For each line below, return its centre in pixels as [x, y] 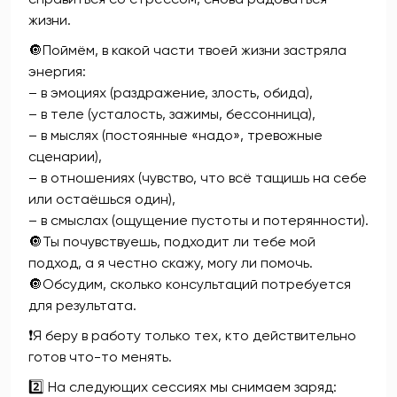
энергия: [57, 71]
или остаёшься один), [102, 199]
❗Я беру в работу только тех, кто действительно [192, 335]
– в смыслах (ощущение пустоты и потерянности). [198, 220]
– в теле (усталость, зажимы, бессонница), [172, 114]
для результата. [82, 305]
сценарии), [65, 156]
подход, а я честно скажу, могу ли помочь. [171, 263]
